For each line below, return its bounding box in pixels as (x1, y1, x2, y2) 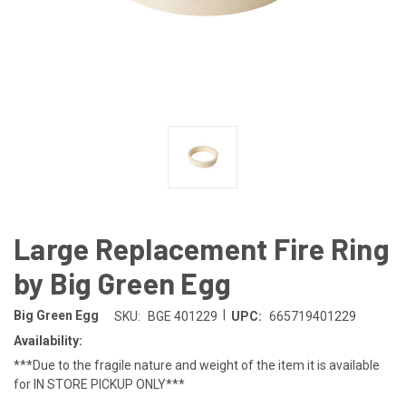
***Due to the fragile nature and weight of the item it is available (14, 357, 380, 372)
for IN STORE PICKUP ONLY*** (14, 376, 185, 391)
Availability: (14, 333, 82, 348)
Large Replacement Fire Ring (14, 230, 390, 266)
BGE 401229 (147, 308, 217, 324)
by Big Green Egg (14, 265, 231, 300)
